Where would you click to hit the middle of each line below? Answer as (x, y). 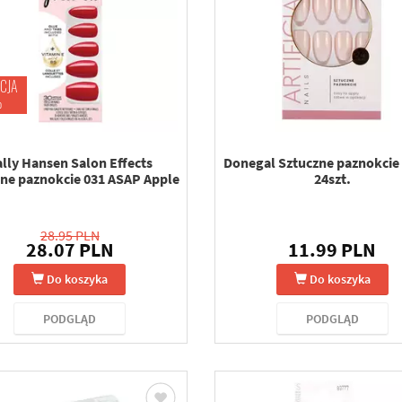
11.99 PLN (332, 249)
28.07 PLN (70, 249)
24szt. (332, 179)
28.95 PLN (70, 235)
